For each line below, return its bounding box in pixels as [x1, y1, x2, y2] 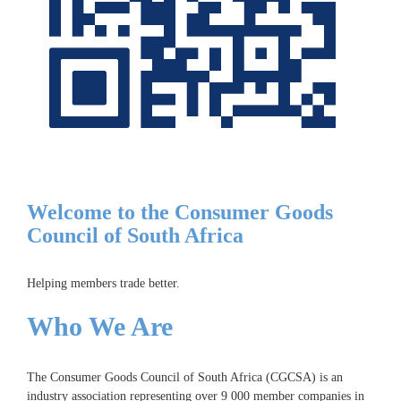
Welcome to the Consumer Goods [27, 200, 333, 224]
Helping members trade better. [27, 277, 180, 290]
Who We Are [27, 311, 173, 341]
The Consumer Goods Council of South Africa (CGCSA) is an [27, 371, 343, 384]
